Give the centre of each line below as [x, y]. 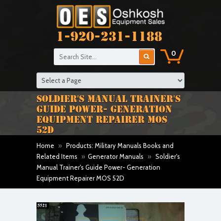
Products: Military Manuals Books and [120, 146]
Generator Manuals [116, 156]
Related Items [57, 156]
